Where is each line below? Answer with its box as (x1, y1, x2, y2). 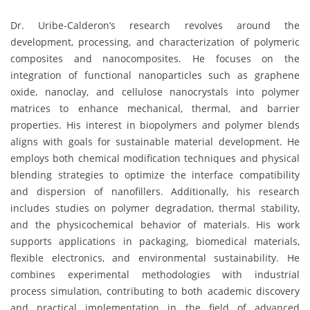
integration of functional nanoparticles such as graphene (10, 68, 300, 82)
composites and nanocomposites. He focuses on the (10, 51, 300, 65)
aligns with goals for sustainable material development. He (10, 134, 300, 148)
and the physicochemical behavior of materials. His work (10, 217, 300, 231)
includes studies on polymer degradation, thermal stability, (10, 201, 300, 215)
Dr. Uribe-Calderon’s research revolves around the (10, 18, 300, 32)
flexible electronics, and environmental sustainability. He (10, 250, 300, 264)
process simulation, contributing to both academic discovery (10, 284, 300, 298)
